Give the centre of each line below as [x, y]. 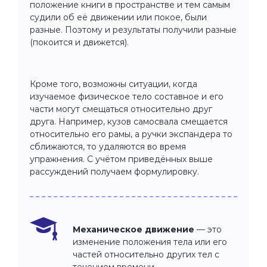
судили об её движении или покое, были [118, 17]
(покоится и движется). [79, 42]
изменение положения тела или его [150, 242]
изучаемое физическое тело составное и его [127, 96]
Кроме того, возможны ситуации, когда [114, 84]
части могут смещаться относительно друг [121, 109]
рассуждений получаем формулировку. [114, 171]
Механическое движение [133, 229]
